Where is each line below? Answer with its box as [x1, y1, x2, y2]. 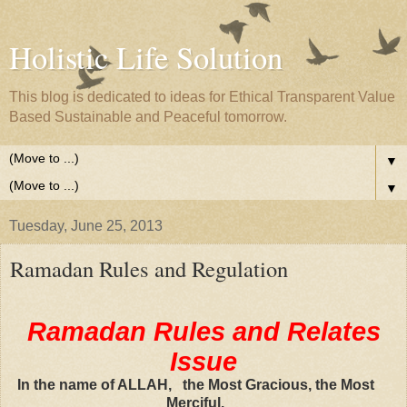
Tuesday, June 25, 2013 [9, 218, 163, 233]
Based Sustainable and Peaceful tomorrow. [9, 109, 287, 124]
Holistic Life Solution [9, 36, 283, 78]
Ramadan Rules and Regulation [10, 253, 288, 283]
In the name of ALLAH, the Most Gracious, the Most [16, 376, 374, 392]
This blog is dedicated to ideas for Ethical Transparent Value [9, 89, 395, 104]
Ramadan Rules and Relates [26, 315, 381, 346]
